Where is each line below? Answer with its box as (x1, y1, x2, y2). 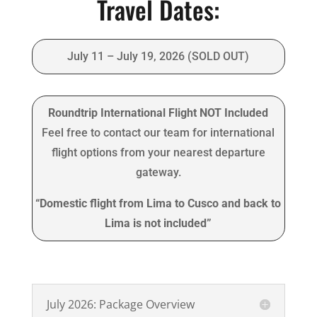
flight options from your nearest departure (51, 146, 265, 160)
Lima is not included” (105, 217, 212, 231)
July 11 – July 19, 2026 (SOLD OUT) (67, 50, 250, 64)
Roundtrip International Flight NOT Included (48, 106, 269, 120)
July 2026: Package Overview (46, 296, 195, 313)
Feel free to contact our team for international (42, 126, 275, 140)
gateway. (135, 166, 181, 180)
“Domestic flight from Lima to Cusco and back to (35, 197, 282, 211)
